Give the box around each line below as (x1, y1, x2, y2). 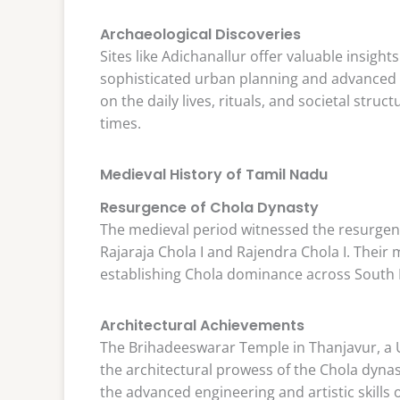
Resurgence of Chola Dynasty (100, 196, 319, 218)
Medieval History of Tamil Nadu (100, 164, 328, 186)
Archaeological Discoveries (100, 23, 301, 45)
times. (100, 112, 141, 133)
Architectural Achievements (100, 315, 304, 337)
